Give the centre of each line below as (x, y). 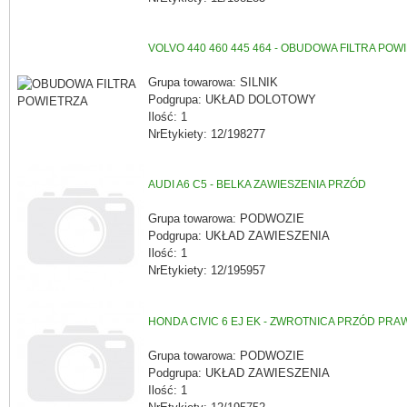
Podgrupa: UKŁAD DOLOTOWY (232, 99)
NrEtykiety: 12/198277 (207, 134)
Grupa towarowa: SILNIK (213, 82)
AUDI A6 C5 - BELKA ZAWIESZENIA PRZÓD (257, 185)
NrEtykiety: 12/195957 (207, 270)
